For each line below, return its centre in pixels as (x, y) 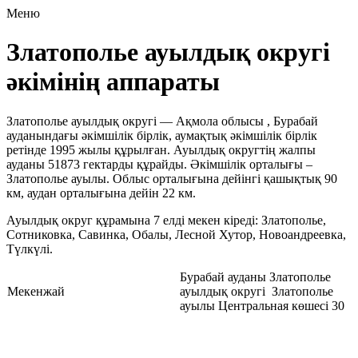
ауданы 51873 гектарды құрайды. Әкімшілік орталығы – (159, 164)
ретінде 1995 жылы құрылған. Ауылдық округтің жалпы (161, 149)
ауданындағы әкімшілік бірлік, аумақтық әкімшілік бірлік (162, 135)
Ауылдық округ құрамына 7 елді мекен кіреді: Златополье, (166, 220)
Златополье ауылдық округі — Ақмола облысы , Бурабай (162, 121)
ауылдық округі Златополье (257, 291)
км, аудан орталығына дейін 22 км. (101, 193)
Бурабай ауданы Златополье (255, 276)
